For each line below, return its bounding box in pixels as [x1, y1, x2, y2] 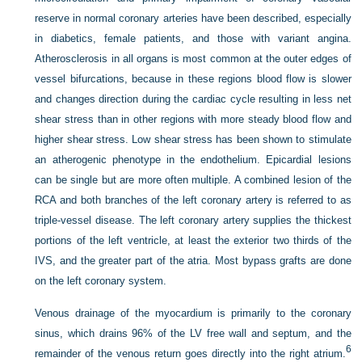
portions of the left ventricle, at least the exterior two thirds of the [35, 234, 351, 246]
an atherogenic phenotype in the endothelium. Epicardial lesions [35, 154, 351, 166]
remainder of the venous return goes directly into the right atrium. [35, 347, 346, 360]
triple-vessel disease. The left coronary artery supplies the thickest [35, 214, 351, 226]
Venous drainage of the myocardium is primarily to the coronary [35, 307, 351, 319]
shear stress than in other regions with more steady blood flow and [35, 113, 351, 125]
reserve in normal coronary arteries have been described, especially [35, 12, 351, 24]
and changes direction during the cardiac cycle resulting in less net [35, 93, 351, 105]
